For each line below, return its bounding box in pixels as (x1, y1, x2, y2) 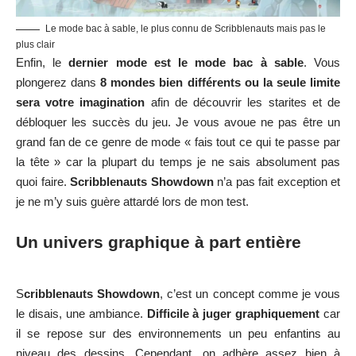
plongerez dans (16, 75, 101, 90)
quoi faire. (16, 175, 70, 189)
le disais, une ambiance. (16, 306, 147, 320)
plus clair (16, 39, 55, 51)
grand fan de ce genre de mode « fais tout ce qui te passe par (16, 135, 340, 149)
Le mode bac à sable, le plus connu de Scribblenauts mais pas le (45, 23, 326, 35)
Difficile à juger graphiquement (146, 306, 320, 320)
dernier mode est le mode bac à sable (68, 56, 304, 70)
